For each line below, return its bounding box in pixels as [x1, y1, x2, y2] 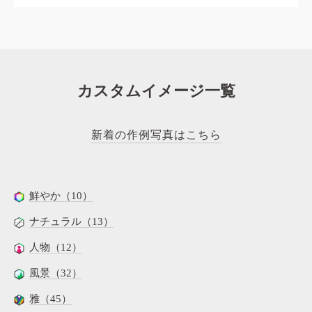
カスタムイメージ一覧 [77, 82, 235, 100]
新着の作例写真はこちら [91, 129, 221, 141]
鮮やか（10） [29, 190, 93, 202]
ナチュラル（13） [29, 216, 114, 228]
